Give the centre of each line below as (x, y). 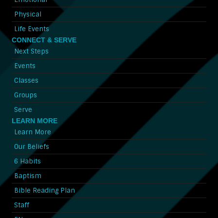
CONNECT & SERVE (44, 40)
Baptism (28, 176)
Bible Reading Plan (45, 190)
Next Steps (31, 51)
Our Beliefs (32, 146)
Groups (26, 95)
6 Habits (27, 161)
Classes (26, 80)
